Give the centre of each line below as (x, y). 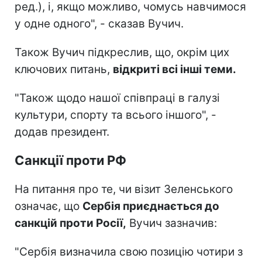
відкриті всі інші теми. (175, 69)
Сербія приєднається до (151, 206)
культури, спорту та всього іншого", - (116, 115)
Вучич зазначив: (172, 223)
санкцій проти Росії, (70, 223)
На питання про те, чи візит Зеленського (124, 189)
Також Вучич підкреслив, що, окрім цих (122, 52)
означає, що (49, 206)
